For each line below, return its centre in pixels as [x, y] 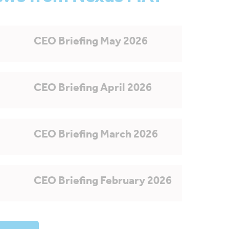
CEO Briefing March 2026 [96, 135]
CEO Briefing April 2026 [93, 89]
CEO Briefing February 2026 [103, 182]
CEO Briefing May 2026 [91, 42]
